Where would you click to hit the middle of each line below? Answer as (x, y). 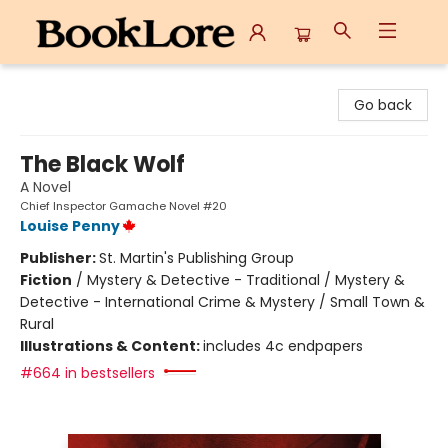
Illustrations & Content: (111, 346)
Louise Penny (70, 226)
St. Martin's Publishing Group (196, 258)
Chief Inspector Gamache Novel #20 (123, 206)
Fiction (46, 280)
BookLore (46, 83)
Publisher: (59, 258)
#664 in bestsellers (87, 373)
